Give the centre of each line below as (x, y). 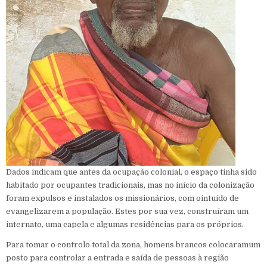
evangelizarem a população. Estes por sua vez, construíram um (127, 211)
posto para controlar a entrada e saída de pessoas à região (117, 257)
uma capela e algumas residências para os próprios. (145, 224)
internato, (26, 224)
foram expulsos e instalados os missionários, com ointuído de (122, 198)
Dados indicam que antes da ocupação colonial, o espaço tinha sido (131, 172)
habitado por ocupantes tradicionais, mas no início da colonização (130, 185)
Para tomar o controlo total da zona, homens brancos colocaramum (133, 244)
